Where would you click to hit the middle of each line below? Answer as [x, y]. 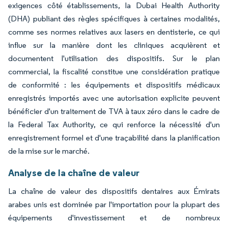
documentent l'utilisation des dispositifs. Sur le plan [114, 58]
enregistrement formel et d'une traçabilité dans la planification [114, 137]
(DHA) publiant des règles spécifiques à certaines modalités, [114, 18]
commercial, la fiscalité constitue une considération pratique [114, 71]
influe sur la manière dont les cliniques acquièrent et [114, 45]
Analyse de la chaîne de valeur [74, 172]
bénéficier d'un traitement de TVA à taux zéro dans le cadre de [114, 111]
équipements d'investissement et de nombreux [114, 217]
